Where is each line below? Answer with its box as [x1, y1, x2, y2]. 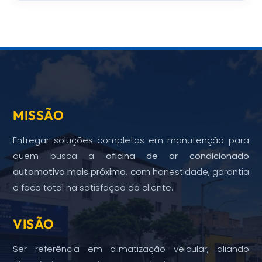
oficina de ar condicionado [105, 150, 249, 163]
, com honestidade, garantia [126, 166, 249, 178]
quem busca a [13, 150, 106, 163]
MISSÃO [13, 107, 64, 124]
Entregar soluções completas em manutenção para [13, 134, 249, 147]
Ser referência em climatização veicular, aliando [13, 243, 249, 256]
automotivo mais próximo [13, 166, 126, 178]
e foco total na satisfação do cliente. [13, 181, 174, 194]
